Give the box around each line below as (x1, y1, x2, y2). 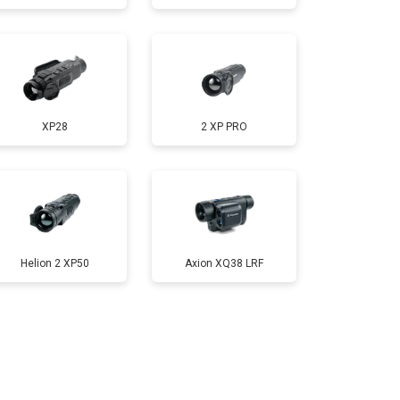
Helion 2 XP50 (20, 256, 89, 270)
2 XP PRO (201, 120, 247, 133)
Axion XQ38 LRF (185, 256, 263, 270)
